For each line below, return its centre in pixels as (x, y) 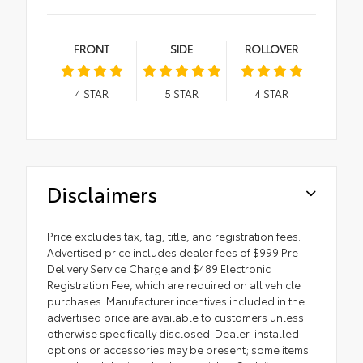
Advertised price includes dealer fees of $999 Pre (173, 252)
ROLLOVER (271, 48)
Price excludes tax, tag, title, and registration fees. (174, 235)
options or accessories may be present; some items (178, 349)
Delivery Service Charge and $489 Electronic (159, 268)
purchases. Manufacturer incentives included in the (176, 300)
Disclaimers (102, 193)
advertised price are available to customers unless (175, 316)
